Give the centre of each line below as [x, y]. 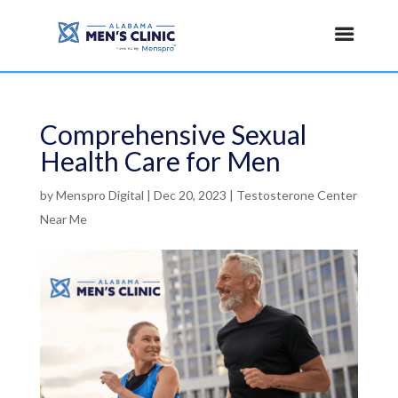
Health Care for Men [160, 161]
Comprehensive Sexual [173, 134]
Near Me [63, 219]
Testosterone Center [296, 195]
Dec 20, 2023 [190, 195]
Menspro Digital [99, 195]
